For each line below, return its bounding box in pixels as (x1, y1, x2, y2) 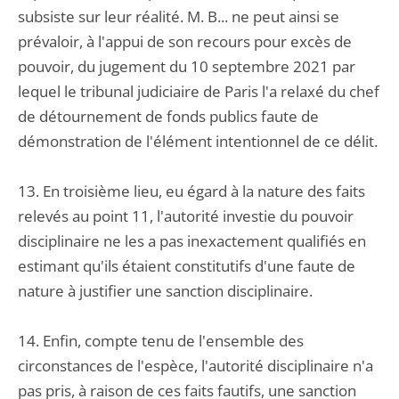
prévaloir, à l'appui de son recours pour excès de (18, 31, 352, 52)
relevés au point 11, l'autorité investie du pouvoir (18, 206, 354, 226)
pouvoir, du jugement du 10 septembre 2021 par (18, 56, 355, 77)
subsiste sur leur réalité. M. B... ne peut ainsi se (18, 6, 339, 27)
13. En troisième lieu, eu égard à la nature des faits (18, 181, 365, 201)
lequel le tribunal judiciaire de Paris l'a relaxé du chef (18, 81, 379, 102)
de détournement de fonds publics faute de (18, 106, 319, 126)
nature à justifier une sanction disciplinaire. (18, 281, 313, 301)
